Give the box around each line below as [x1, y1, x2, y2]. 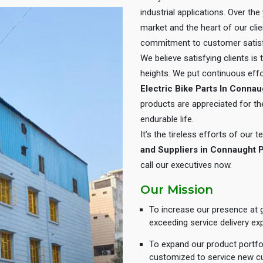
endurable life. [140, 114, 194, 124]
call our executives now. [140, 160, 232, 170]
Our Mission [140, 183, 213, 197]
